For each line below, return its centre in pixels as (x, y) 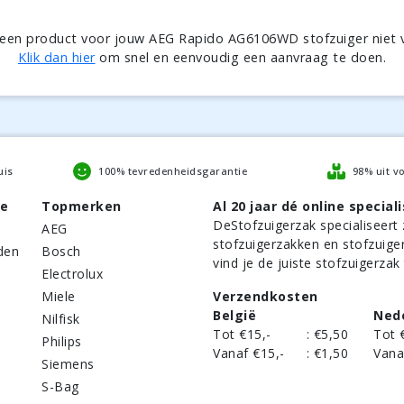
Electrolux (72, 274)
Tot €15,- (242, 334)
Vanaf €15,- (249, 353)
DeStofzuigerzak (265, 225)
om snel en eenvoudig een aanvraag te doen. (240, 57)
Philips (62, 341)
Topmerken (82, 206)
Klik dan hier (57, 57)
